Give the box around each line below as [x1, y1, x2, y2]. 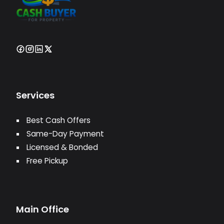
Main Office [16, 203, 69, 216]
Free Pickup [26, 155, 68, 166]
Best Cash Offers [26, 115, 91, 126]
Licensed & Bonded [26, 142, 98, 153]
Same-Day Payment [26, 128, 104, 139]
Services [16, 89, 54, 102]
